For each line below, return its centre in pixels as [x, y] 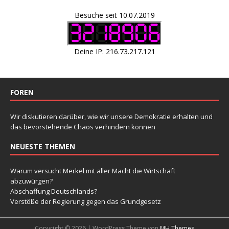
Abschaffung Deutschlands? [54, 191]
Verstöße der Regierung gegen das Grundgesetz [86, 201]
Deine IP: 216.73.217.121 [114, 51]
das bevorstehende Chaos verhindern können [83, 127]
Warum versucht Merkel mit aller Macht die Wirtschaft [93, 170]
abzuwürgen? [31, 181]
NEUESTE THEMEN [43, 146]
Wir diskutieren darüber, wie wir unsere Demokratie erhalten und [111, 116]
